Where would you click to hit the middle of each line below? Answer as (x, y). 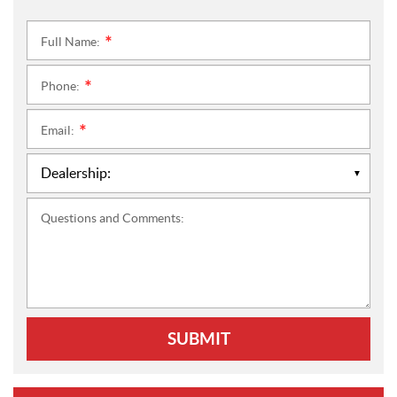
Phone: (62, 86)
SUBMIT (198, 339)
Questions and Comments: (113, 218)
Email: (59, 131)
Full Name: (72, 42)
